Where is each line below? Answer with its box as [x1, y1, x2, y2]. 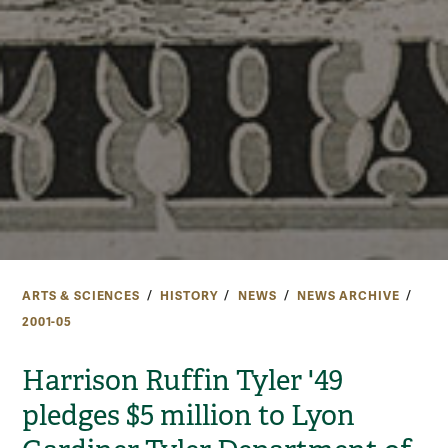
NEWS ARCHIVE [297, 288, 400, 304]
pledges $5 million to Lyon [22, 397, 355, 433]
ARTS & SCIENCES [22, 288, 140, 304]
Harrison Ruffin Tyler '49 [22, 362, 343, 398]
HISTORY [160, 288, 218, 304]
